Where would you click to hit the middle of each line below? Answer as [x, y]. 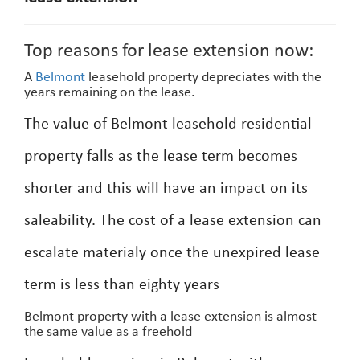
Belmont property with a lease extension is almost [170, 317]
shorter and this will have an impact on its [166, 189]
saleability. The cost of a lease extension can [173, 221]
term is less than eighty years [122, 285]
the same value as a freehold [108, 332]
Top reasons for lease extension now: [169, 51]
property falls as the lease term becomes [161, 157]
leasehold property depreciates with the [203, 78]
